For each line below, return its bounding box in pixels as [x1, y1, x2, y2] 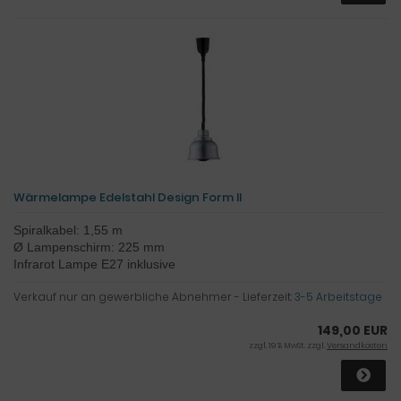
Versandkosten [327, 339, 388, 351]
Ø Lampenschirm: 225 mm [13, 239, 165, 254]
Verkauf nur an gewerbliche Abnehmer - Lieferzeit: [13, 288, 294, 304]
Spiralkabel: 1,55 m [13, 222, 123, 237]
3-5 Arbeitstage [294, 288, 382, 304]
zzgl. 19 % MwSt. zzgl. [249, 339, 327, 351]
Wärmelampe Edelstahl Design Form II [13, 188, 242, 206]
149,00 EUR [318, 320, 388, 339]
